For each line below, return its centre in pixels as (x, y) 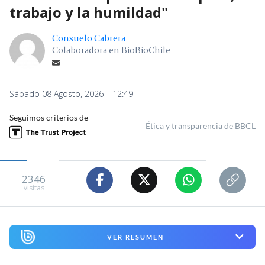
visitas (34, 188)
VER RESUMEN (135, 237)
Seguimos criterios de (49, 117)
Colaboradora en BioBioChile (111, 51)
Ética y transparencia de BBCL (201, 125)
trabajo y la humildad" (89, 12)
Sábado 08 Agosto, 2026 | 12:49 (71, 93)
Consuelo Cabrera (89, 39)
